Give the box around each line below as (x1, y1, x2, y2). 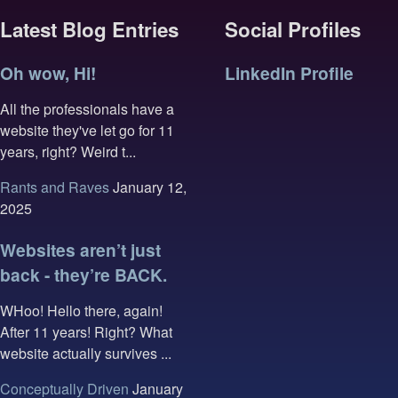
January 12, (109, 177, 187, 198)
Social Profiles (225, 14, 362, 44)
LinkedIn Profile (225, 60, 354, 85)
